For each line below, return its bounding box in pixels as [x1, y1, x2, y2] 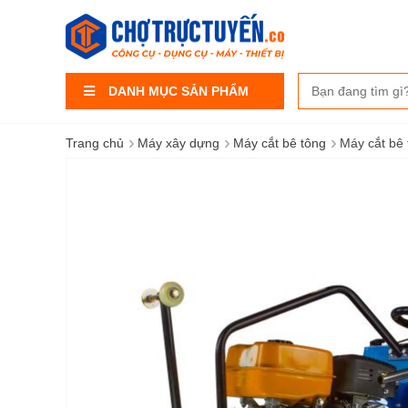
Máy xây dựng [138, 136, 219, 150]
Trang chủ [66, 136, 124, 150]
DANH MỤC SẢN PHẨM [108, 84, 249, 98]
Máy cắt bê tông [233, 136, 326, 150]
